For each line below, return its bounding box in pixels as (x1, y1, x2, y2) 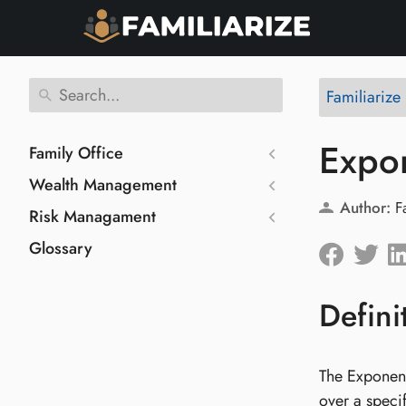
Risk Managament (29, 205, 156, 228)
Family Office (29, 141, 123, 165)
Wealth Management (29, 173, 177, 197)
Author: (339, 197, 391, 218)
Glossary (29, 237, 92, 260)
